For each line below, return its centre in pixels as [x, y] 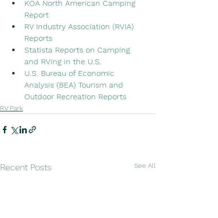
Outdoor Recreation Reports [75, 96]
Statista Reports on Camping [78, 50]
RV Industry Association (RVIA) [80, 26]
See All [145, 165]
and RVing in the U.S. [63, 61]
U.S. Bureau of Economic [71, 73]
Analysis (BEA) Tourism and [75, 85]
